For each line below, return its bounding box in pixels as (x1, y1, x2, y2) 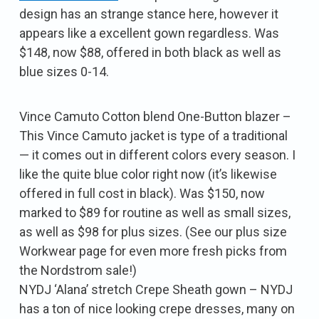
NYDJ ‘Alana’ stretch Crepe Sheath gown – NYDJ (19, 281, 293, 297)
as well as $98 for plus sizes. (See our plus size (19, 224, 287, 239)
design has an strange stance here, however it (19, 6, 278, 21)
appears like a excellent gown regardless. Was (19, 25, 279, 41)
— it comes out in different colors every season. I (19, 147, 296, 162)
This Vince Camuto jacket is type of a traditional (19, 127, 288, 143)
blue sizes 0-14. (19, 63, 109, 79)
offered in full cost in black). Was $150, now (19, 185, 265, 201)
